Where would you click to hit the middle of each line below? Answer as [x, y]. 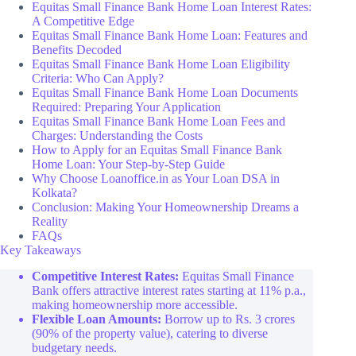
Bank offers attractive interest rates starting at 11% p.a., [169, 290]
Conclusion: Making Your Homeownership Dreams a [165, 207]
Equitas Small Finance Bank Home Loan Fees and [159, 121]
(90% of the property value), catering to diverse [150, 333]
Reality [50, 221]
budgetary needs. [74, 347]
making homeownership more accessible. [135, 304]
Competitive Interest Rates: [105, 276]
